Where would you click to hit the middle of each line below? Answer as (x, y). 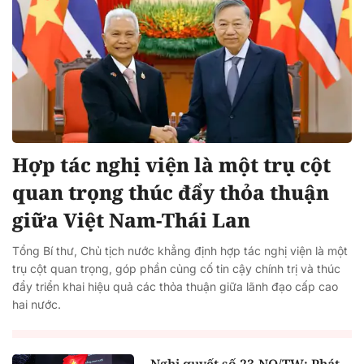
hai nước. (37, 304)
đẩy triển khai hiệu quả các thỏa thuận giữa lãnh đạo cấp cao (175, 286)
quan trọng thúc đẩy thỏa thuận (171, 192)
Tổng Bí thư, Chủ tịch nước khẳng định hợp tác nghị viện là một (180, 250)
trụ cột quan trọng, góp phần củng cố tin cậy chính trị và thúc (176, 268)
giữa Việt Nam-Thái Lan (131, 219)
